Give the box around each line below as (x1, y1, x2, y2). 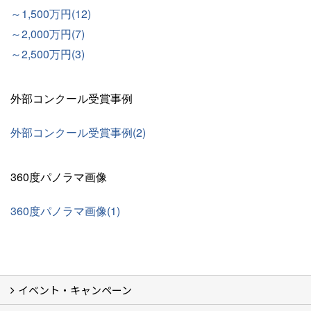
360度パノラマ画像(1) (10, 203, 120, 219)
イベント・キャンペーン (18, 283, 132, 298)
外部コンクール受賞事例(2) (10, 124, 146, 141)
